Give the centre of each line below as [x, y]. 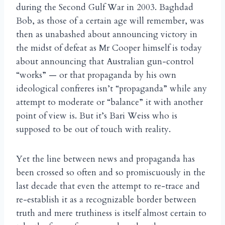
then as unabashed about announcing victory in [107, 35]
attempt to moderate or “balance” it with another [109, 102]
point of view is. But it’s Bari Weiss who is [97, 116]
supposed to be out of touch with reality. [93, 130]
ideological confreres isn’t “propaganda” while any [111, 89]
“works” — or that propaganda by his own [96, 75]
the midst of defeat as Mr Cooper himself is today [109, 48]
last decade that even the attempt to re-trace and [108, 186]
